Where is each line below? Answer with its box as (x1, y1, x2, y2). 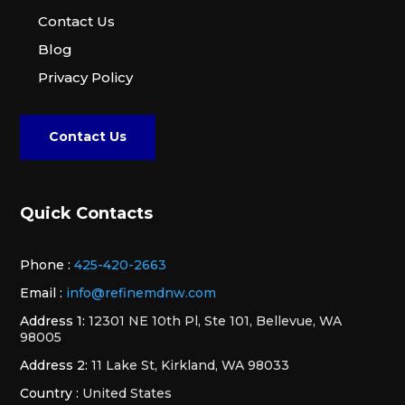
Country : (20, 384, 80, 401)
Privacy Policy (38, 68, 134, 86)
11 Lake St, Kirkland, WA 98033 (88, 356, 290, 373)
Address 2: (20, 356, 89, 373)
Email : (20, 284, 63, 301)
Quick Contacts (20, 202, 154, 223)
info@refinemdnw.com (66, 284, 217, 301)
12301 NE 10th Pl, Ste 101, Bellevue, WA (85, 312, 343, 329)
